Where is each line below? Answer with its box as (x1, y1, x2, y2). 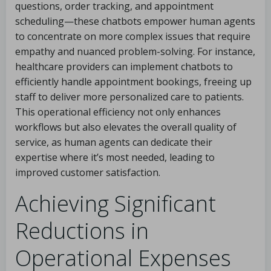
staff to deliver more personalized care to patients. (15, 90, 244, 103)
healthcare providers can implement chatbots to (15, 60, 233, 73)
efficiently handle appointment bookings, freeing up (15, 75, 252, 88)
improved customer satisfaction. (15, 166, 160, 179)
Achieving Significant (15, 189, 216, 218)
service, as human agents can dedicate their (15, 135, 212, 149)
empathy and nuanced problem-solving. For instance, (15, 45, 255, 58)
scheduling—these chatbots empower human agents (15, 15, 255, 28)
